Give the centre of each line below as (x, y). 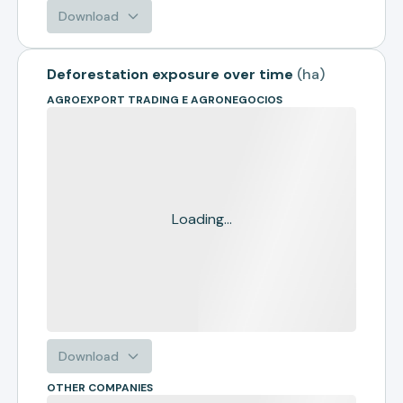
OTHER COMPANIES (100, 388)
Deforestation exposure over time (170, 74)
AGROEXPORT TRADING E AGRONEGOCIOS (165, 100)
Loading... (201, 219)
